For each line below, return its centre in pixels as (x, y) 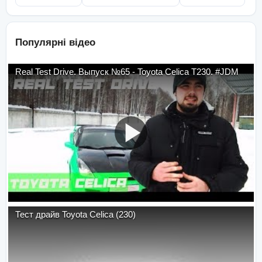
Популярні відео (55, 42)
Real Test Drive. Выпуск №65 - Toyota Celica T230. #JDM (227, 71)
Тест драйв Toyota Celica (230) (75, 215)
